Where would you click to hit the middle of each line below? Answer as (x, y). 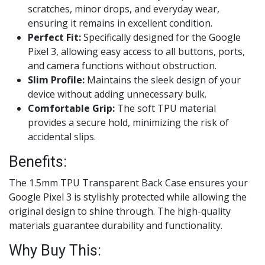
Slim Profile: (56, 80)
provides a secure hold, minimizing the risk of (128, 122)
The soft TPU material (165, 108)
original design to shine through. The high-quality (120, 211)
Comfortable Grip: (71, 108)
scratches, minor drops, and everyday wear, (124, 9)
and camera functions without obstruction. (122, 66)
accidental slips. (62, 137)
